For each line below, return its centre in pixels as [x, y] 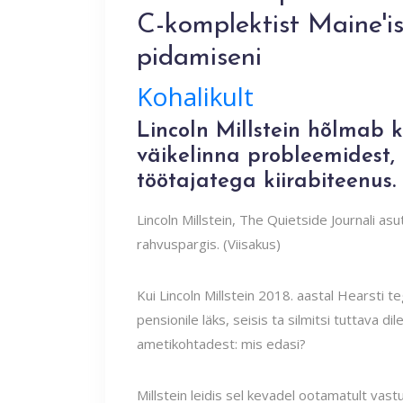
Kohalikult [195, 96]
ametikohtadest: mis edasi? [221, 344]
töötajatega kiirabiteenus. [266, 182]
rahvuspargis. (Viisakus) [209, 244]
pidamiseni [199, 58]
